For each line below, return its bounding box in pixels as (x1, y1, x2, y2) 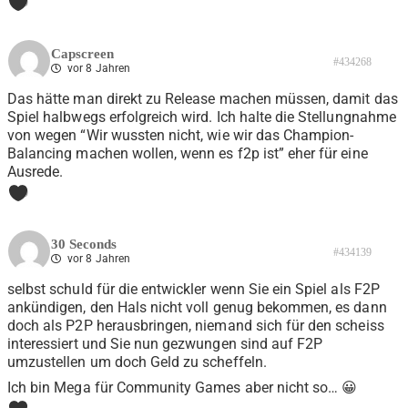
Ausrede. (7, 163, 64, 181)
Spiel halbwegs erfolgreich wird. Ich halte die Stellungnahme (7, 108, 396, 127)
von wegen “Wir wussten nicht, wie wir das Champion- (7, 127, 354, 145)
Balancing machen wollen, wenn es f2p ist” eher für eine (7, 145, 368, 163)
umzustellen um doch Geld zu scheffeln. (7, 353, 267, 372)
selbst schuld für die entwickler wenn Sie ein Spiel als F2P (7, 280, 380, 299)
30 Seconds (51, 237, 117, 252)
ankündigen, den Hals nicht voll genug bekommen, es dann (7, 299, 387, 317)
